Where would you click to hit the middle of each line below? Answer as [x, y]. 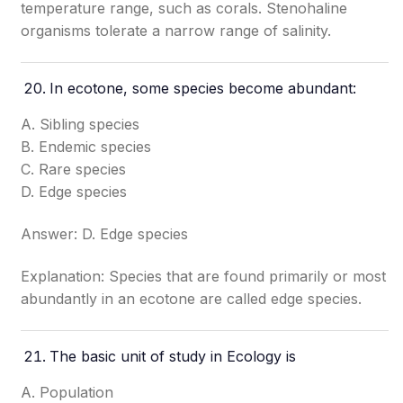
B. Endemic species [86, 147]
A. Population [67, 392]
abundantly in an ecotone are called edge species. [192, 299]
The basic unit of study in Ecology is [173, 356]
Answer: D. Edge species [105, 234]
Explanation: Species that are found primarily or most [204, 276]
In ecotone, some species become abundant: [203, 88]
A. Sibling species [81, 124]
